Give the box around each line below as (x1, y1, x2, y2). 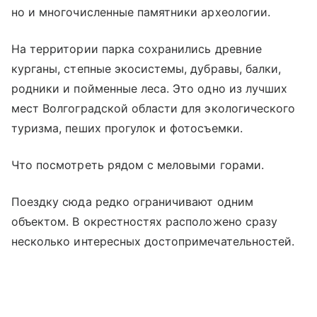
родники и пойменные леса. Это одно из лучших (11, 81, 288, 96)
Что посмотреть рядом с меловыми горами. (11, 157, 264, 172)
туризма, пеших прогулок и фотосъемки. (11, 120, 243, 135)
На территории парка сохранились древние (11, 41, 262, 56)
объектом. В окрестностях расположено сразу (11, 214, 278, 229)
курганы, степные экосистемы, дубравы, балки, (11, 61, 282, 76)
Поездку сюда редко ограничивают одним (11, 194, 253, 209)
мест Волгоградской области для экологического (11, 100, 296, 115)
